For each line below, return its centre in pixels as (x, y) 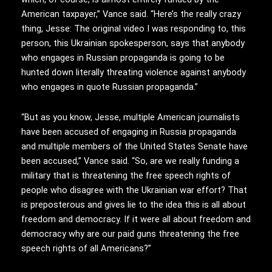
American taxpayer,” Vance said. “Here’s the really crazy (131, 14)
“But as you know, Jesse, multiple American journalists (131, 117)
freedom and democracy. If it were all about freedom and (136, 219)
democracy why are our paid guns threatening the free (130, 233)
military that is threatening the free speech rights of (126, 175)
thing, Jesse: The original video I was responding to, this (134, 29)
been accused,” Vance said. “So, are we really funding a (130, 161)
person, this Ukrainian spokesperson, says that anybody (133, 43)
